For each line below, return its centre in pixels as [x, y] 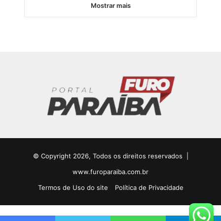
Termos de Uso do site [73, 188]
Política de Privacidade [149, 188]
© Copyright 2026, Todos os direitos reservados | [110, 156]
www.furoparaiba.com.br [110, 172]
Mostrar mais [110, 5]
